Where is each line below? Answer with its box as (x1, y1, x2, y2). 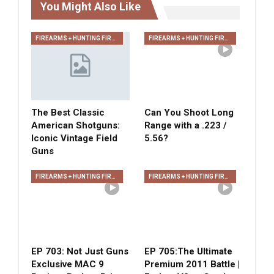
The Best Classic (31, 107, 105, 119)
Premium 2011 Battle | (144, 258, 240, 270)
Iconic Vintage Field (31, 133, 117, 144)
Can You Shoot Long (144, 107, 234, 119)
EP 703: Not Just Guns (31, 245, 128, 257)
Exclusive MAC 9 (31, 258, 104, 270)
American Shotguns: (31, 120, 120, 131)
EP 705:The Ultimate (144, 245, 232, 257)
